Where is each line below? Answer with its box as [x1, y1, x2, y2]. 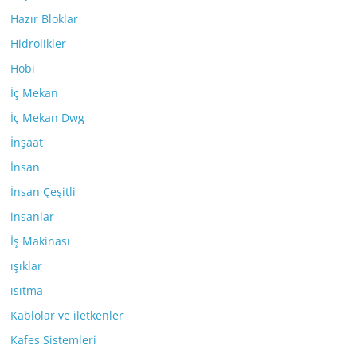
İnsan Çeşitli [10, 184, 76, 200]
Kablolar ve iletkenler [10, 308, 124, 324]
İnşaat [10, 135, 44, 151]
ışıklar [10, 258, 43, 274]
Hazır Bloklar [10, 11, 79, 27]
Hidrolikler [10, 36, 67, 52]
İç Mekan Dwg [10, 110, 85, 126]
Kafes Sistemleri [10, 332, 97, 348]
